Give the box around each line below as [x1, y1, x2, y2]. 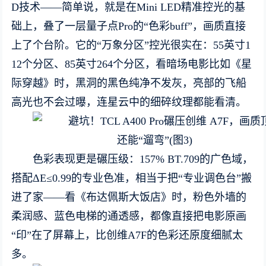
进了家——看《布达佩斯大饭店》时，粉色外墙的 [11, 191, 247, 203]
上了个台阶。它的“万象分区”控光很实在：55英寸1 [11, 39, 251, 51]
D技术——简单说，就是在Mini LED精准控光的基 [11, 1, 246, 13]
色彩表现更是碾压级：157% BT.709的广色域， [33, 153, 254, 165]
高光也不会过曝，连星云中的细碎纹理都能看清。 [11, 96, 247, 108]
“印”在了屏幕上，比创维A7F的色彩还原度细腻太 [11, 229, 243, 241]
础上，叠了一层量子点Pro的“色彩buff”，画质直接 [11, 20, 246, 32]
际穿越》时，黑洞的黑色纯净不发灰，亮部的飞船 [11, 77, 247, 89]
